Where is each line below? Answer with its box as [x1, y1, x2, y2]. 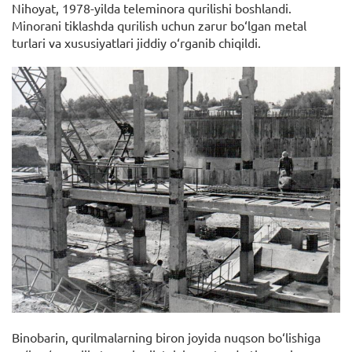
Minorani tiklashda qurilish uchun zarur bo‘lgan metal [12, 16, 306, 33]
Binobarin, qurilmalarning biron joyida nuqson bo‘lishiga [12, 329, 321, 346]
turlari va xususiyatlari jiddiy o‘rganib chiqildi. [12, 34, 261, 50]
